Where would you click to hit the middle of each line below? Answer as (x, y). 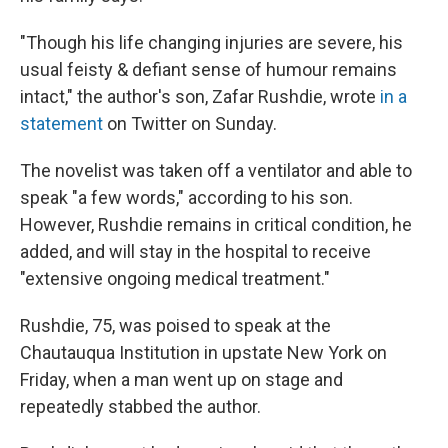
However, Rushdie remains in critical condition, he (216, 224)
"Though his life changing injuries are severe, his (211, 42)
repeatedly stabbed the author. (140, 406)
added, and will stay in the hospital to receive (195, 251)
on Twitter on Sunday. (190, 123)
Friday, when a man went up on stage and (181, 379)
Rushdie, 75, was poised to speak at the (175, 325)
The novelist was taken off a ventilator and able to (216, 170)
